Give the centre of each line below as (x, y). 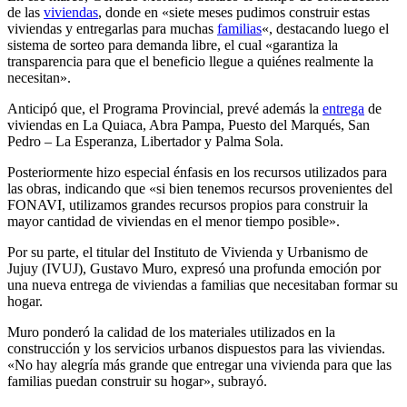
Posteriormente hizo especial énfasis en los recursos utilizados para (197, 173)
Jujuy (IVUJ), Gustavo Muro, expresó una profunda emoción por (194, 269)
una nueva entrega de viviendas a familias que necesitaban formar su (203, 285)
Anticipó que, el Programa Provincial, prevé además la (165, 109)
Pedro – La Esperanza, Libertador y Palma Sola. (145, 142)
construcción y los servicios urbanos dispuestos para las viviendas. (196, 349)
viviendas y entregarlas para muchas (112, 29)
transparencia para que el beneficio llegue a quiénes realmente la (190, 62)
